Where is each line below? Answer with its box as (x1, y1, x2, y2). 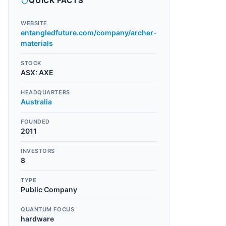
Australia (21, 97, 52, 106)
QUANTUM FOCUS (21, 206, 75, 213)
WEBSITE (21, 20, 47, 27)
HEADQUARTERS (21, 89, 70, 96)
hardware (21, 214, 54, 223)
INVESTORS (21, 147, 55, 154)
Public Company (21, 185, 77, 194)
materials (21, 39, 53, 47)
